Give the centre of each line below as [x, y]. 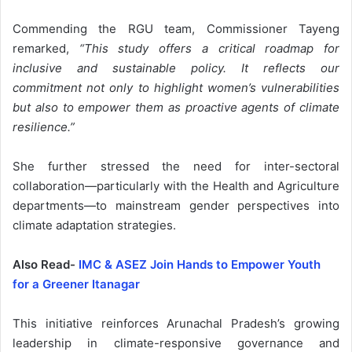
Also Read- [46, 264]
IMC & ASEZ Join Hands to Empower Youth [200, 264]
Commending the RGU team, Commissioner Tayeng [176, 28]
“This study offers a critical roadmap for [209, 48]
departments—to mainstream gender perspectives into [176, 205]
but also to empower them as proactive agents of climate [176, 107]
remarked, [46, 48]
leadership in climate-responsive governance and [176, 343]
